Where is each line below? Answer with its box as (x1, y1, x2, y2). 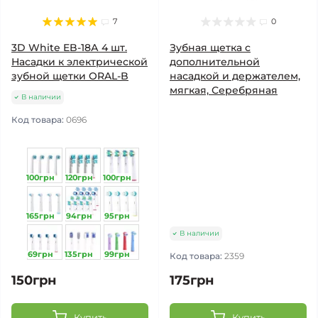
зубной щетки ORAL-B (11, 70, 128, 82)
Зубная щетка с (170, 41, 251, 54)
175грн (170, 273, 214, 288)
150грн (11, 273, 56, 288)
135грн (65, 249, 94, 259)
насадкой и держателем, (170, 70, 300, 82)
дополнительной (170, 55, 260, 68)
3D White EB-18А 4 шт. (11, 41, 127, 54)
